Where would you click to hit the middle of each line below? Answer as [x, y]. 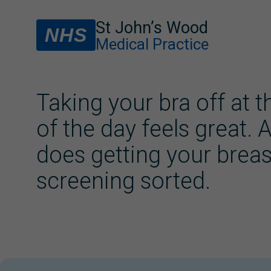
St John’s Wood [152, 28]
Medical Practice [152, 44]
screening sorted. [123, 181]
